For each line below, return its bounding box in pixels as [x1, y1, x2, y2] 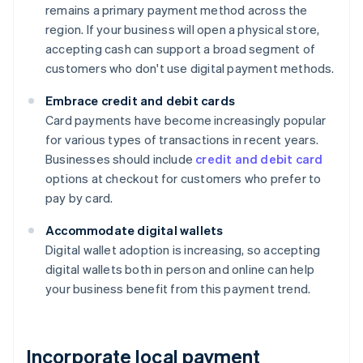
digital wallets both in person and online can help [45, 261, 315, 278]
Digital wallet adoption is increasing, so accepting [45, 241, 321, 258]
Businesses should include [45, 151, 196, 168]
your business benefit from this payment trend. [45, 280, 311, 297]
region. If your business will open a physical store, [45, 21, 320, 38]
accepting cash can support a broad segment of [45, 41, 316, 58]
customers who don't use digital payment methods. [45, 60, 335, 77]
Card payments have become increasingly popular [45, 112, 327, 129]
